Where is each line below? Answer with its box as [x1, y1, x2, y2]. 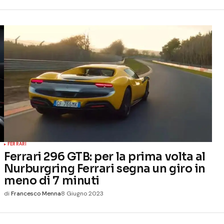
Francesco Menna [11, 189, 61, 198]
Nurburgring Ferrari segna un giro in [4, 161, 205, 176]
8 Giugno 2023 [61, 189, 103, 198]
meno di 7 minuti [4, 173, 99, 188]
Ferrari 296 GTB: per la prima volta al [4, 149, 205, 164]
